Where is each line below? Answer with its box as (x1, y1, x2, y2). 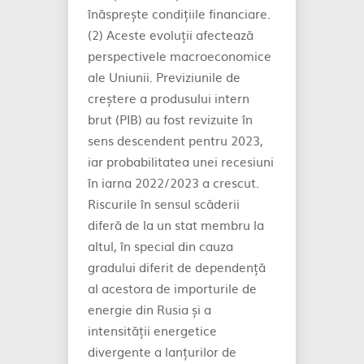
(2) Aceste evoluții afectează (88, 25, 253, 44)
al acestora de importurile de (88, 279, 257, 297)
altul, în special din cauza (88, 236, 233, 255)
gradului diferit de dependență (88, 258, 266, 276)
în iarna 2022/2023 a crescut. (88, 173, 259, 192)
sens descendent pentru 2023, (88, 131, 263, 149)
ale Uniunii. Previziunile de (88, 67, 240, 86)
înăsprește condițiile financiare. (88, 4, 271, 23)
